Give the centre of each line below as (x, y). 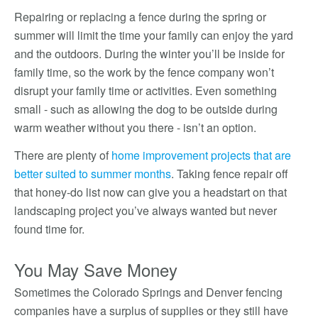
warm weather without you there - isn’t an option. (135, 127)
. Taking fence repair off (230, 174)
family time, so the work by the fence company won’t (144, 72)
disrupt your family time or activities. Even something (146, 91)
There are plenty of (63, 155)
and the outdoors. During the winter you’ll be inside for (149, 54)
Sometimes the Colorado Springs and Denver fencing (148, 292)
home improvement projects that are (201, 155)
